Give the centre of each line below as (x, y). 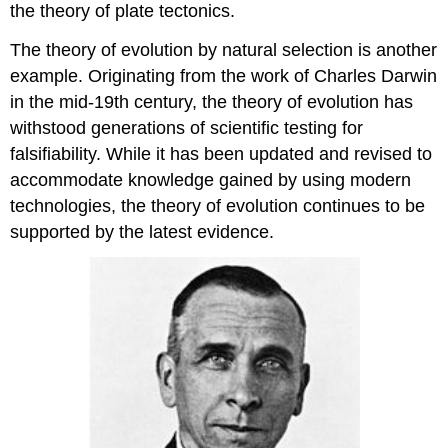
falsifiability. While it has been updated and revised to (221, 153)
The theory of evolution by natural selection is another (224, 49)
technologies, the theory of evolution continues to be (218, 205)
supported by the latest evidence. (142, 231)
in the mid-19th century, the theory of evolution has (212, 101)
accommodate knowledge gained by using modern (211, 179)
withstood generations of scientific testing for (187, 127)
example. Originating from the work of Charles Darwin (224, 75)
